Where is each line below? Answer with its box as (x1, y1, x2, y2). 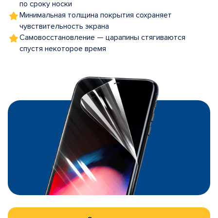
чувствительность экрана (19, 21, 109, 31)
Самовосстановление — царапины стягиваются (19, 33, 185, 42)
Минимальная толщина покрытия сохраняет (19, 10, 172, 20)
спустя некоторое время (19, 44, 106, 54)
